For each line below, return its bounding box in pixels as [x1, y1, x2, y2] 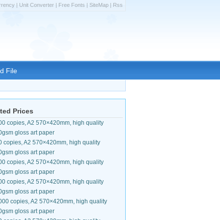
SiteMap [89, 2, 109, 8]
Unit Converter [19, 2, 54, 8]
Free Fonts [58, 2, 85, 8]
